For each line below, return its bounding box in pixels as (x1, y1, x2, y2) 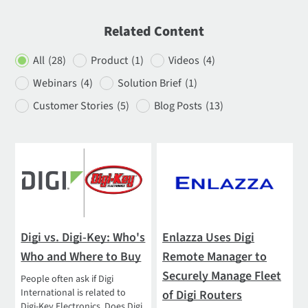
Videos (168, 52, 200, 68)
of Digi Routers (162, 286, 243, 304)
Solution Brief (118, 75, 182, 91)
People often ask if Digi (21, 272, 114, 286)
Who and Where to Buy (21, 247, 142, 265)
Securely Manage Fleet (162, 267, 282, 285)
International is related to (21, 285, 126, 300)
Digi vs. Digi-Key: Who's (21, 228, 146, 246)
